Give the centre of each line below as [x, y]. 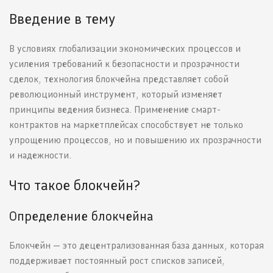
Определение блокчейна [81, 216]
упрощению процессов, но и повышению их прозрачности [135, 140]
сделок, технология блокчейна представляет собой [119, 79]
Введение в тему [62, 19]
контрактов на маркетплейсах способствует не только [126, 125]
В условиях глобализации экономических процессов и [125, 49]
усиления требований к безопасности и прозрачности [124, 64]
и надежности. [40, 155]
